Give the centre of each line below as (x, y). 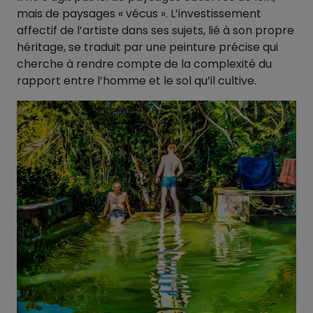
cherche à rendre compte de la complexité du (144, 64)
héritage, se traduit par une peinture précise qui (147, 48)
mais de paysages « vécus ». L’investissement (139, 14)
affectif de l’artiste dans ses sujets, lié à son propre (155, 31)
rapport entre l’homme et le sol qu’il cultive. (137, 81)
